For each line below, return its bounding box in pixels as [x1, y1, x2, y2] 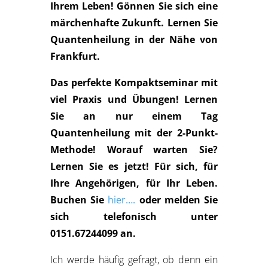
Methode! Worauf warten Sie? [50, 143, 218, 156]
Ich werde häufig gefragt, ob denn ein [50, 253, 218, 266]
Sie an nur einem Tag [50, 109, 218, 123]
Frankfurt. [50, 50, 100, 63]
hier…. [108, 193, 136, 206]
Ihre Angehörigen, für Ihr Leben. [50, 176, 218, 190]
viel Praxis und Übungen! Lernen [50, 93, 218, 106]
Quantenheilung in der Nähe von [50, 33, 218, 46]
